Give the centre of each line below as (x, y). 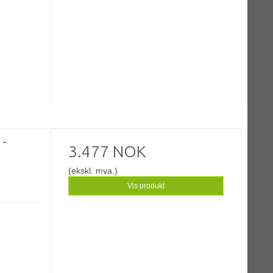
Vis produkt (146, 186)
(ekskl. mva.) (93, 171)
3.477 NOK (107, 152)
